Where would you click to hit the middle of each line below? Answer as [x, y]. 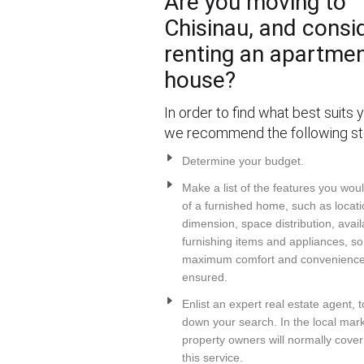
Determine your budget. [243, 161]
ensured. [205, 277]
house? [200, 80]
